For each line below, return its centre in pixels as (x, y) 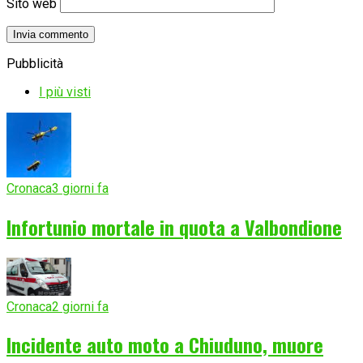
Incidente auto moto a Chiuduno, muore (165, 345)
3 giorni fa (80, 188)
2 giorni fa (80, 306)
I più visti (65, 92)
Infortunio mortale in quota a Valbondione (174, 226)
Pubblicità (35, 63)
